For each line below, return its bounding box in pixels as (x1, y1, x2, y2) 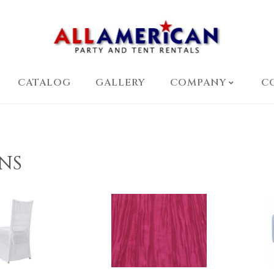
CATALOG (17, 75, 71, 89)
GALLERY (95, 75, 146, 89)
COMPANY (169, 75, 227, 89)
